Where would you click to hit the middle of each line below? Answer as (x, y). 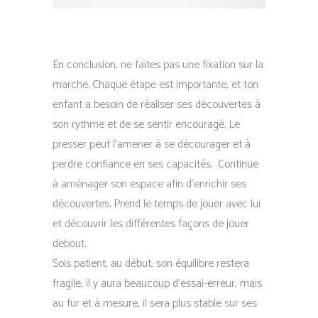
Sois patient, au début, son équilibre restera (151, 264)
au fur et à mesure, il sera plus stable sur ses (155, 303)
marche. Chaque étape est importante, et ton (155, 85)
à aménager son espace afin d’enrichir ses (149, 184)
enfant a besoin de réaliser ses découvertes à (157, 105)
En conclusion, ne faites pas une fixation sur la (158, 65)
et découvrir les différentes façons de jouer (151, 224)
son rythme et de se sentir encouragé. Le (146, 125)
